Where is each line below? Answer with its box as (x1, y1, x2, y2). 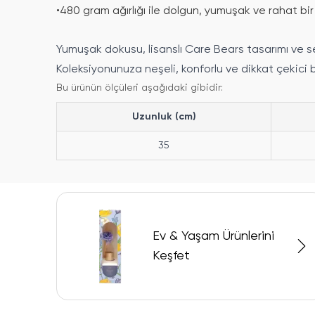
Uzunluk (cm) (131, 112, 196, 122)
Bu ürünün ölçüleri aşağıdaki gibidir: (56, 83, 223, 94)
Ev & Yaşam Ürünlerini (153, 230, 274, 243)
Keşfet (153, 250, 190, 263)
